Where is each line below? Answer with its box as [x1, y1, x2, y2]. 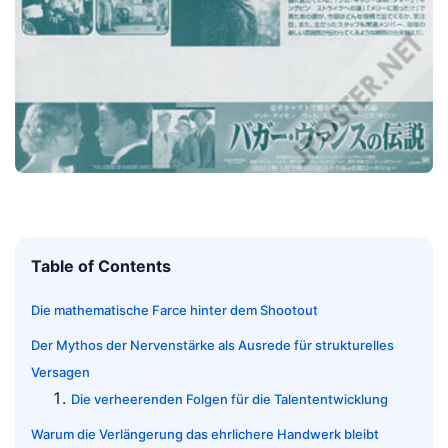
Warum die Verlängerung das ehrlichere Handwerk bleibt [31, 425, 379, 442]
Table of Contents [31, 255, 171, 276]
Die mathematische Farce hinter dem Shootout [31, 301, 318, 318]
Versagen [31, 363, 90, 380]
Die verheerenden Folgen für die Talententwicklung [71, 390, 388, 407]
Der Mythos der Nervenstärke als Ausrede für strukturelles [31, 336, 394, 353]
